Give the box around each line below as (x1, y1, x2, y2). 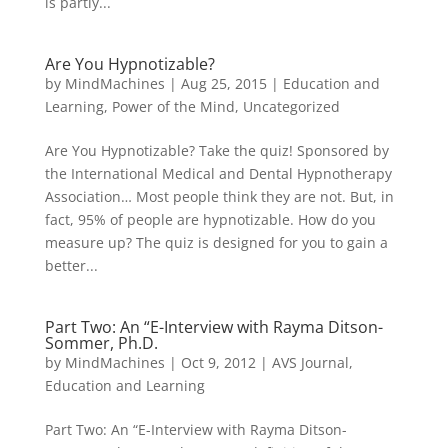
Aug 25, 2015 (180, 73, 267, 93)
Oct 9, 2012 (180, 352, 256, 372)
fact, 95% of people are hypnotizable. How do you (44, 209, 376, 229)
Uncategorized (242, 96, 340, 116)
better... (44, 255, 98, 275)
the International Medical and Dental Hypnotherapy (44, 163, 392, 183)
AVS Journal (271, 352, 349, 372)
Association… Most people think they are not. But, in (44, 186, 394, 206)
